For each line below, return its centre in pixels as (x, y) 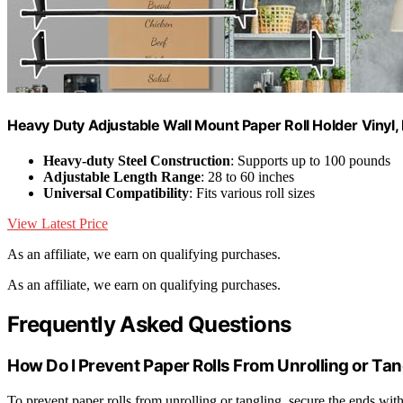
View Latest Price (58, 223)
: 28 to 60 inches (247, 176)
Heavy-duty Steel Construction (137, 160)
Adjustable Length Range (122, 176)
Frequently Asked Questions (149, 324)
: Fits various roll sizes (252, 193)
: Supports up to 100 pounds (310, 160)
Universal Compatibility (116, 193)
